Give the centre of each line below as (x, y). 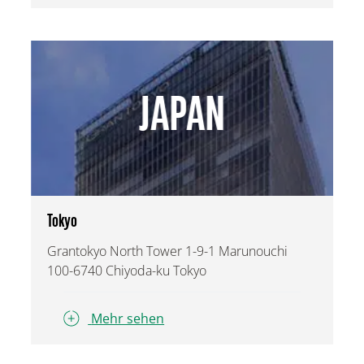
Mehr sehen (128, 318)
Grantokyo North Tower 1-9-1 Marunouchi (168, 251)
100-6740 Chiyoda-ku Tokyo (127, 271)
